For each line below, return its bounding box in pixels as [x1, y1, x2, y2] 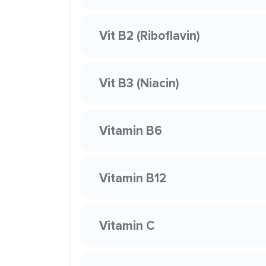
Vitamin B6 [99, 121, 162, 140]
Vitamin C [99, 216, 154, 235]
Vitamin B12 [99, 169, 166, 187]
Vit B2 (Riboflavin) [99, 26, 200, 45]
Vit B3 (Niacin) [99, 74, 179, 92]
